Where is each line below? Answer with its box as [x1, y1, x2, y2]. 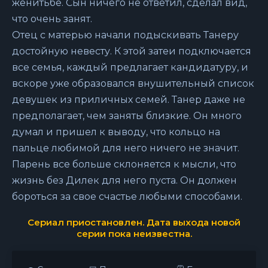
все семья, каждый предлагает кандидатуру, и [12, 62, 248, 73]
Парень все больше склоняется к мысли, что [12, 159, 236, 170]
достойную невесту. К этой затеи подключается [12, 45, 251, 57]
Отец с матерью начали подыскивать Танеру [12, 29, 239, 41]
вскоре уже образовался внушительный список [12, 78, 254, 89]
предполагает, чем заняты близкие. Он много [12, 110, 242, 121]
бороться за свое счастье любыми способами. [12, 191, 242, 202]
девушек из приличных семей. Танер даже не [12, 94, 245, 105]
